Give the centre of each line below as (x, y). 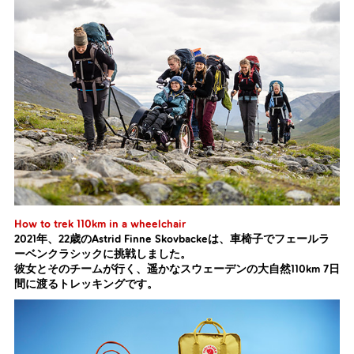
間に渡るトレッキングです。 (86, 284)
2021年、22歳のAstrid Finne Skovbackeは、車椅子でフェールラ (172, 239)
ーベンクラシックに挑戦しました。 (103, 254)
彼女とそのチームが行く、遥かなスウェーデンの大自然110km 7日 (177, 269)
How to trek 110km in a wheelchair (100, 224)
